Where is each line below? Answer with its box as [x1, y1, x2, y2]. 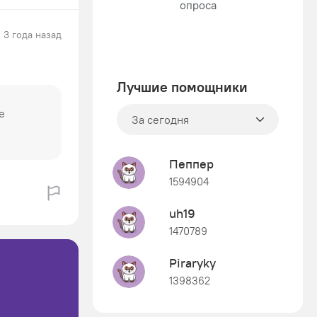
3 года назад [4, 28, 62, 41]
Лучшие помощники [117, 78, 248, 96]
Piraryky [169, 255, 216, 271]
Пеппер [169, 156, 214, 172]
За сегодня [132, 113, 189, 127]
